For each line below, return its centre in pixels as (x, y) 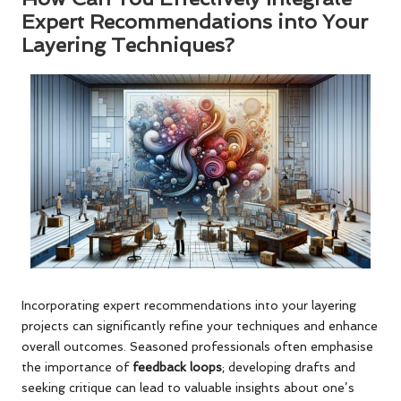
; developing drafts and (289, 367)
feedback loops (177, 367)
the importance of (77, 367)
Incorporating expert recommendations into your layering (189, 305)
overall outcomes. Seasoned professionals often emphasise (197, 346)
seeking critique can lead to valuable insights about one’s (188, 387)
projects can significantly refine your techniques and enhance (200, 325)
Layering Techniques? (128, 45)
